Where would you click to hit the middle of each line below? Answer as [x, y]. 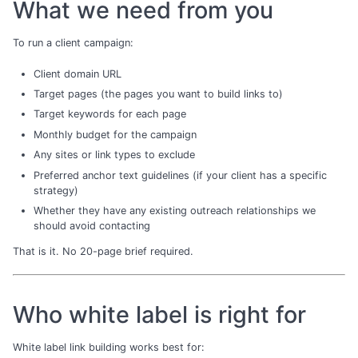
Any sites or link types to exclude [114, 155]
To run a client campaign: [73, 43]
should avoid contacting [91, 225]
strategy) [56, 190]
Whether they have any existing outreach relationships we [174, 210]
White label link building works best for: [109, 348]
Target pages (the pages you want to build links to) [158, 94]
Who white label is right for [159, 314]
